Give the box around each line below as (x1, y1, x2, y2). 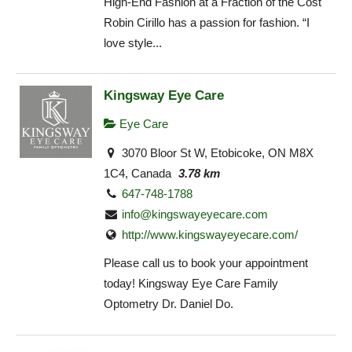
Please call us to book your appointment (104, 256, 308, 270)
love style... (104, 35, 162, 49)
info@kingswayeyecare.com (122, 207, 269, 221)
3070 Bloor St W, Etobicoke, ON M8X (119, 145, 314, 159)
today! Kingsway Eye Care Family (104, 277, 278, 291)
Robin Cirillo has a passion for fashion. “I (104, 15, 310, 29)
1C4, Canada (104, 166, 171, 180)
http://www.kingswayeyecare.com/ (122, 227, 299, 241)
